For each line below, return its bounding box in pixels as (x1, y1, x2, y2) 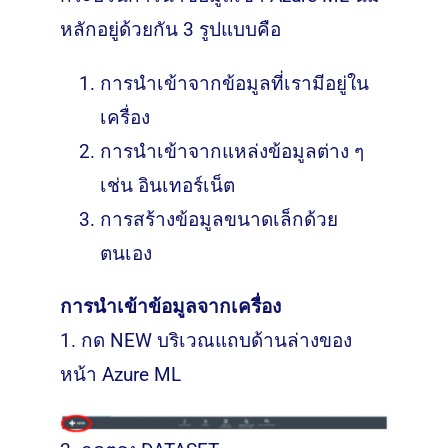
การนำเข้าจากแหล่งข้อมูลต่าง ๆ (99, 140, 364, 164)
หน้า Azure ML (59, 363, 181, 387)
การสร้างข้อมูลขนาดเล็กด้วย (99, 208, 338, 232)
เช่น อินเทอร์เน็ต (99, 174, 235, 198)
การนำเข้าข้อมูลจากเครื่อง (59, 295, 281, 319)
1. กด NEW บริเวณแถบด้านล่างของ (59, 329, 352, 353)
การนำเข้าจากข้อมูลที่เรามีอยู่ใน (99, 72, 369, 96)
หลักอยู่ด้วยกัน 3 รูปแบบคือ (59, 18, 281, 42)
